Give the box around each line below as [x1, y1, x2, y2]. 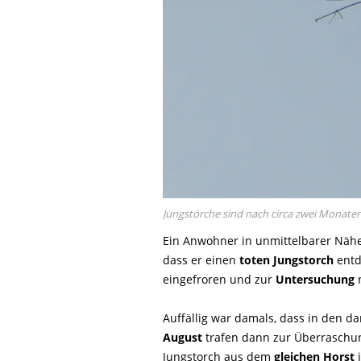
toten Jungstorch [239, 252, 334, 268]
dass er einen [163, 252, 239, 268]
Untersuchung [276, 272, 355, 287]
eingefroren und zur [163, 272, 276, 287]
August [163, 330, 202, 345]
